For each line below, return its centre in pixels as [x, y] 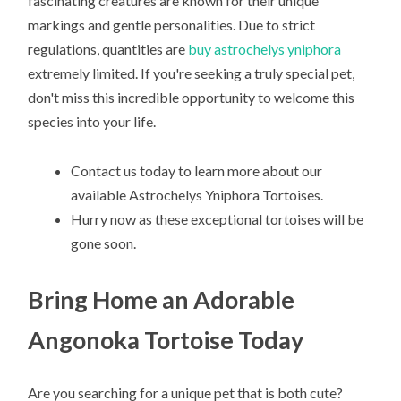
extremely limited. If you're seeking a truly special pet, [192, 73]
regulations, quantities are [108, 49]
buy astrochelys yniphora [265, 49]
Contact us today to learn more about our [197, 170]
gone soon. [104, 243]
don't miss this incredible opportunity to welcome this [192, 98]
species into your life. [92, 122]
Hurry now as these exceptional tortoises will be [218, 218]
